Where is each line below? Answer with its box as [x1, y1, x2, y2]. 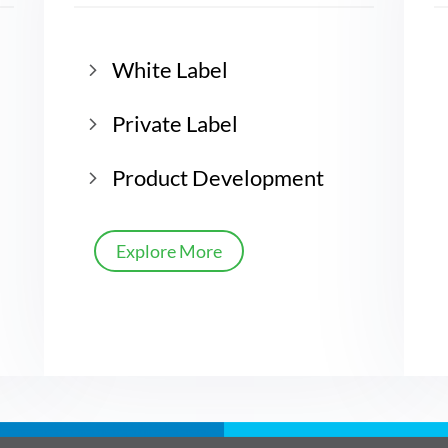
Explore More [116, 239, 222, 262]
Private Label [112, 109, 238, 137]
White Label [112, 55, 228, 83]
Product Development [112, 163, 324, 191]
